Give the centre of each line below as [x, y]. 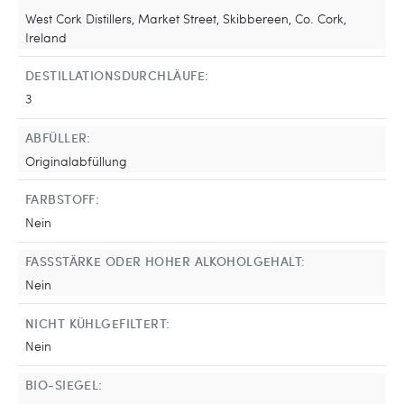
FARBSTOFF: [63, 199]
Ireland [46, 37]
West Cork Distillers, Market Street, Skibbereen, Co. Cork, [186, 18]
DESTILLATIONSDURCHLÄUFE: [117, 75]
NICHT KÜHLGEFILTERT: [98, 322]
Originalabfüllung [76, 160]
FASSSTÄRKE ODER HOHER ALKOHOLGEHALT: [165, 261]
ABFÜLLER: [58, 137]
